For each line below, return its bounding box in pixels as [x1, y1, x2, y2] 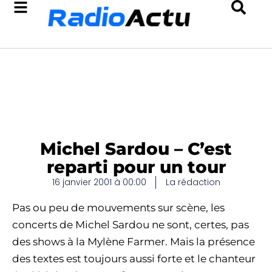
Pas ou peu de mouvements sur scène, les [12, 202, 225, 214]
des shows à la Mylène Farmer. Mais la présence [12, 236, 255, 248]
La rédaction [165, 176, 220, 188]
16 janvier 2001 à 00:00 [52, 176, 146, 188]
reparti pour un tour [46, 157, 226, 177]
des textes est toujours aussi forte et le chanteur [12, 253, 256, 265]
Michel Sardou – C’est [40, 138, 232, 159]
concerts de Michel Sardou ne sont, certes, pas [12, 219, 249, 231]
